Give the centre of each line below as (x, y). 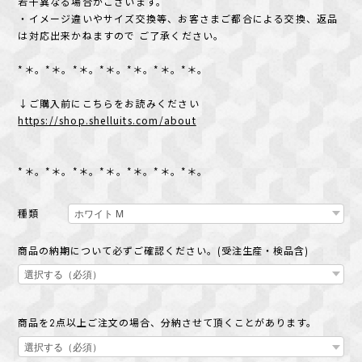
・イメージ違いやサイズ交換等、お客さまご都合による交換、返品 (178, 19)
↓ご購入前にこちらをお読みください (109, 103)
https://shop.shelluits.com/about (107, 120)
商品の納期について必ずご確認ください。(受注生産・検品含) (164, 252)
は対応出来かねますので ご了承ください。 (121, 36)
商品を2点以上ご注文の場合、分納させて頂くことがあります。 (168, 324)
